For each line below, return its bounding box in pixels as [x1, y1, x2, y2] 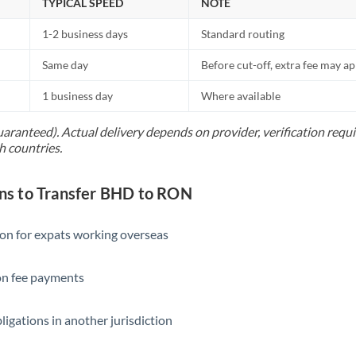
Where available [201, 89, 281, 103]
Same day [42, 58, 89, 72]
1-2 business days [42, 27, 129, 41]
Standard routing [201, 27, 285, 41]
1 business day [42, 89, 114, 103]
